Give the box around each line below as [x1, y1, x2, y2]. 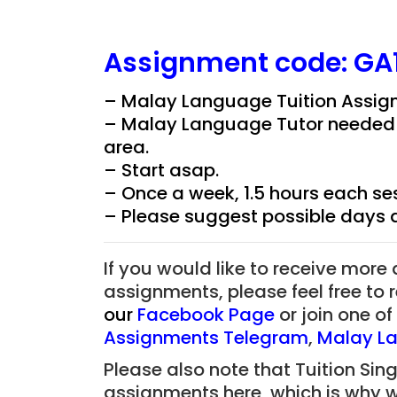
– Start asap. [104, 158, 219, 183]
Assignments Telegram [104, 325, 308, 350]
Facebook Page [137, 302, 275, 327]
